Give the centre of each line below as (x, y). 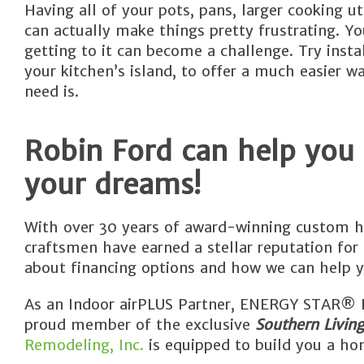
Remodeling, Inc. (84, 345)
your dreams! (113, 184)
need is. (52, 91)
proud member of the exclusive (140, 325)
